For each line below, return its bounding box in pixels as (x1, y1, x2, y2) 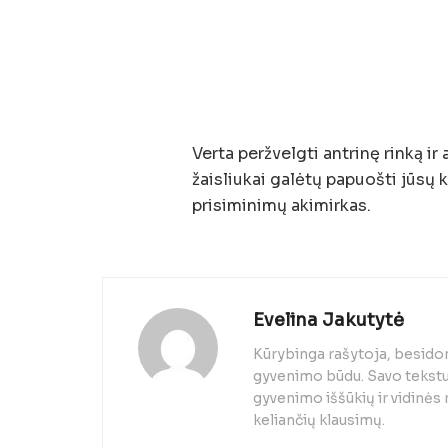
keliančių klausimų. (253, 410, 385, 429)
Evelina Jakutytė (253, 308, 404, 331)
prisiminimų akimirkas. (192, 194, 371, 216)
